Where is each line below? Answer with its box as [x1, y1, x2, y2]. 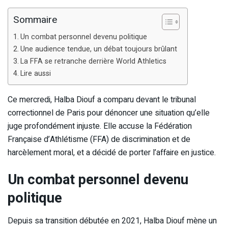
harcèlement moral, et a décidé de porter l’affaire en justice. [8, 146, 216, 159]
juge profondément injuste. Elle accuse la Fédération [8, 120, 192, 132]
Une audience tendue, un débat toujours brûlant [20, 43, 177, 54]
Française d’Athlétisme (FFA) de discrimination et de [8, 133, 190, 146]
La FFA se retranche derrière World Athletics [20, 55, 166, 67]
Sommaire [13, 13, 57, 27]
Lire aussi [20, 68, 51, 79]
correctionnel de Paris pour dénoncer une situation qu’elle [8, 106, 210, 119]
